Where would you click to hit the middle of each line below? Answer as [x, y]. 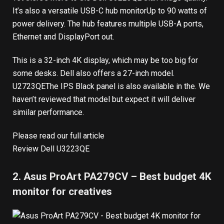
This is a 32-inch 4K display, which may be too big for [105, 60]
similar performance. [48, 112]
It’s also [27, 11]
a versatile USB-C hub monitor [94, 11]
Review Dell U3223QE [51, 148]
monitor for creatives [62, 192]
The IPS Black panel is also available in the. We [128, 86]
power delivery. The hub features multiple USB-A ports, [108, 24]
